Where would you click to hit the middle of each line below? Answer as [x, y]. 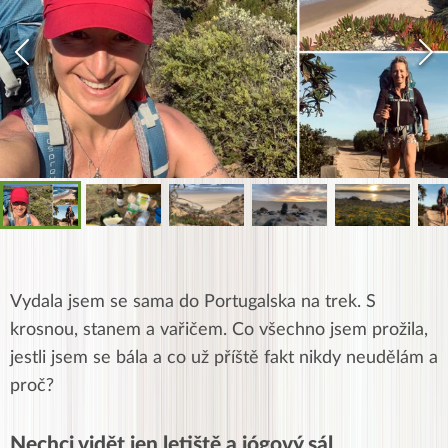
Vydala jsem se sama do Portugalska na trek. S [193, 302]
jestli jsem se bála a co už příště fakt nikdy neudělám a [224, 358]
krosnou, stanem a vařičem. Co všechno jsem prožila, [219, 330]
